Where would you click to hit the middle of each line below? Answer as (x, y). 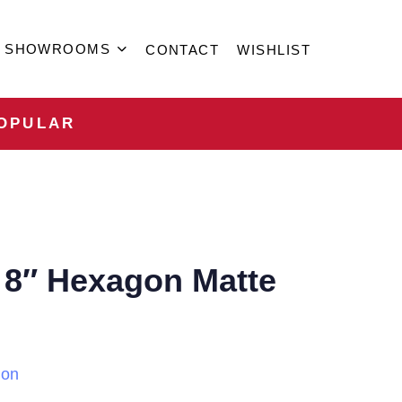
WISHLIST (274, 50)
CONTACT (183, 50)
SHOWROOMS (58, 49)
